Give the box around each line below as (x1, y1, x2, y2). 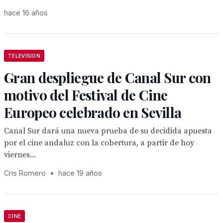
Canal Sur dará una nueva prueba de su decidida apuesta (4, 126, 212, 136)
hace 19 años (58, 169, 102, 177)
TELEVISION (8, 53, 40, 59)
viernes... (4, 150, 36, 160)
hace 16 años (4, 8, 48, 17)
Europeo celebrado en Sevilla (4, 103, 182, 121)
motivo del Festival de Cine (4, 86, 168, 104)
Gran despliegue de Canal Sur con (4, 68, 211, 87)
